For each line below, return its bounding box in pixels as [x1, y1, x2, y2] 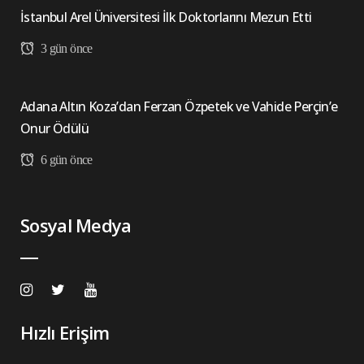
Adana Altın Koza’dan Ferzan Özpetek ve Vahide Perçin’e [20, 97, 338, 115]
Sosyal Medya [20, 213, 132, 237]
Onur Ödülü [20, 119, 89, 137]
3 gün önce [37, 41, 93, 55]
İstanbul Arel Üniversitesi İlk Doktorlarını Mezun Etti [20, 8, 312, 26]
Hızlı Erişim [20, 320, 110, 344]
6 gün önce [37, 153, 93, 167]
